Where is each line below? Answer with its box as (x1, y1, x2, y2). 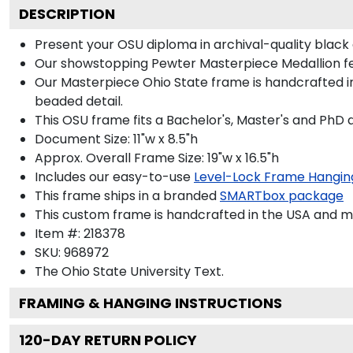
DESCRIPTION (19, 3, 115, 24)
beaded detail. (35, 91, 123, 110)
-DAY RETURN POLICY (43, 329, 197, 350)
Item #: (35, 224, 84, 243)
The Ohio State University (35, 262, 191, 281)
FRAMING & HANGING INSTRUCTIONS (19, 292, 282, 313)
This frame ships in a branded (35, 186, 217, 205)
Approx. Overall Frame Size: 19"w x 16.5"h (35, 148, 279, 167)
